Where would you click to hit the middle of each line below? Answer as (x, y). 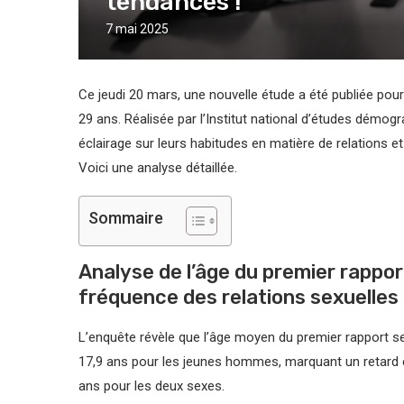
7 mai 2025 (137, 29)
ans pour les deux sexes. (151, 386)
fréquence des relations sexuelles (239, 298)
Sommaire (126, 218)
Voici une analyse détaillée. (158, 168)
